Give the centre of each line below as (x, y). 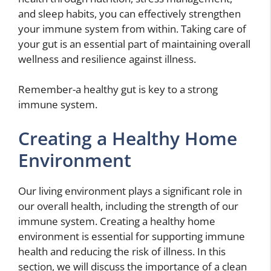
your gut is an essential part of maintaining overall (134, 44)
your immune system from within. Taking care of (132, 28)
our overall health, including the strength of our (128, 206)
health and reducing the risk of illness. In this (122, 251)
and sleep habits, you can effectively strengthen (129, 13)
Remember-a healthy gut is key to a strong (118, 90)
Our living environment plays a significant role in (130, 191)
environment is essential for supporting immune (132, 236)
